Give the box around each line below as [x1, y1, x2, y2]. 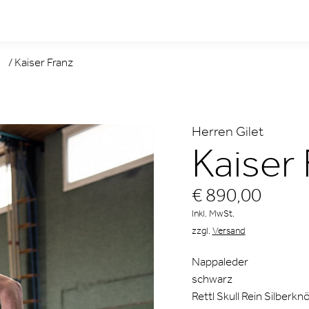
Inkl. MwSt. [191, 208, 235, 219]
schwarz [191, 272, 232, 286]
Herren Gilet [191, 123, 263, 139]
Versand [212, 225, 246, 237]
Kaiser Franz [14, 54, 73, 69]
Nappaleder [191, 255, 248, 268]
